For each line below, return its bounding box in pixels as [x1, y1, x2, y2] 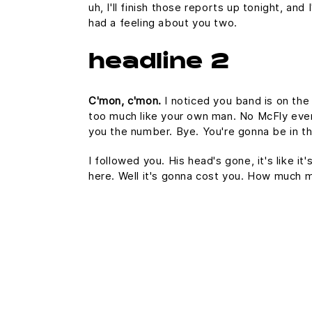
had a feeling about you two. [88, 16, 237, 29]
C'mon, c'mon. [88, 94, 162, 107]
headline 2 [88, 53, 229, 74]
